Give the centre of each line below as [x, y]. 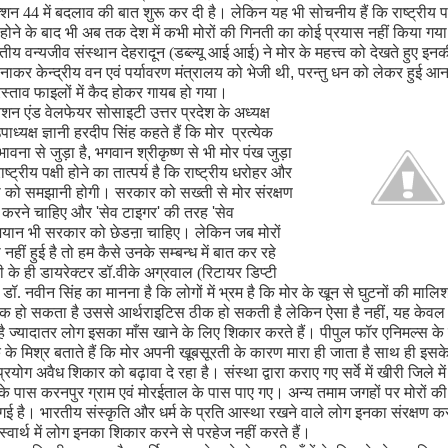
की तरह [187, 212]
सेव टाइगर [127, 212]
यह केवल [418, 312]
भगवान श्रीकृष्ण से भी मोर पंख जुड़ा [193, 152]
